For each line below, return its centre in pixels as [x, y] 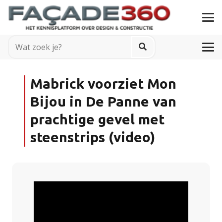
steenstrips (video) [93, 138]
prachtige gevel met [97, 120]
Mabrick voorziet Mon [103, 84]
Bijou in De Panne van [103, 102]
